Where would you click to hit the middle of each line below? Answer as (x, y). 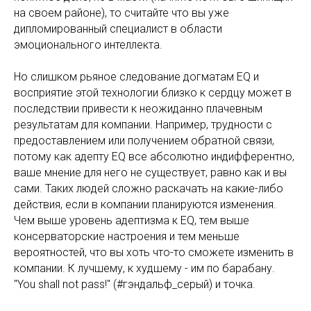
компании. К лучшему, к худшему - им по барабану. (144, 269)
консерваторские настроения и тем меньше (127, 237)
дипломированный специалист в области (118, 29)
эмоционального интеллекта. (90, 45)
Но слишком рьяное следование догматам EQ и (136, 77)
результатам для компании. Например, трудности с (143, 125)
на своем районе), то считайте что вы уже (121, 13)
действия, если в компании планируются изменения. (145, 205)
